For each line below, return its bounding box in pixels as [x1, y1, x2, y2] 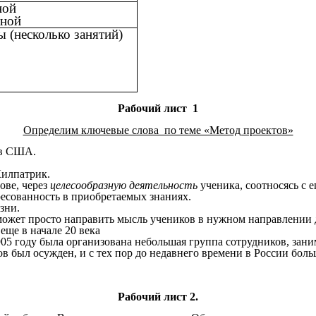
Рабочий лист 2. [118, 290, 198, 303]
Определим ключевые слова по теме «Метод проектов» [23, 123, 293, 136]
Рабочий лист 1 [118, 102, 198, 114]
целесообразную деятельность [50, 179, 197, 192]
